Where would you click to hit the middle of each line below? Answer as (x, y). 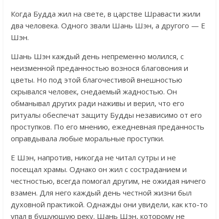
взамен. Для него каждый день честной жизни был (101, 192)
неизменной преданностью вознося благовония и (99, 68)
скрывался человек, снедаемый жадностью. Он (94, 91)
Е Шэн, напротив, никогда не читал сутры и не (93, 157)
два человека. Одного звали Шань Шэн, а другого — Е (108, 25)
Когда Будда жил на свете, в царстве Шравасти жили (105, 13)
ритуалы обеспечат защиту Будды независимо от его (106, 115)
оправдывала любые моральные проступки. (87, 138)
